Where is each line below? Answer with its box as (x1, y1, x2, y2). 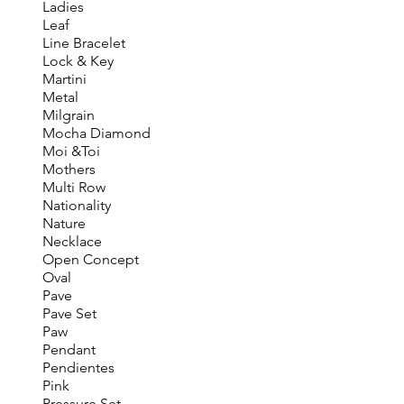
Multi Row (41, 179, 106, 196)
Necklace (41, 233, 102, 250)
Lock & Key (41, 52, 114, 69)
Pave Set (41, 305, 96, 322)
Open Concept (41, 251, 139, 268)
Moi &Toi (41, 142, 100, 160)
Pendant (41, 341, 96, 358)
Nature (41, 215, 86, 232)
